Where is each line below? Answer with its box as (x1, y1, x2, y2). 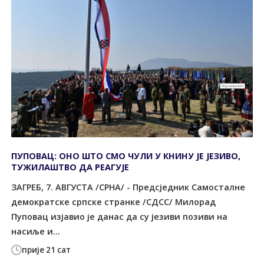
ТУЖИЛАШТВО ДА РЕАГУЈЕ (11, 161, 130, 173)
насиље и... (11, 225, 61, 237)
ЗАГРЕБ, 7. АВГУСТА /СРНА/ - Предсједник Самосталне (11, 181, 246, 193)
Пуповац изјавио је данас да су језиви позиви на (11, 210, 228, 222)
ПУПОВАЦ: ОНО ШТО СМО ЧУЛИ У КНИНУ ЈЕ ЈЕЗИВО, (11, 150, 241, 161)
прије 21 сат (22, 245, 71, 256)
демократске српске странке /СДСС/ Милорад (11, 196, 216, 207)
